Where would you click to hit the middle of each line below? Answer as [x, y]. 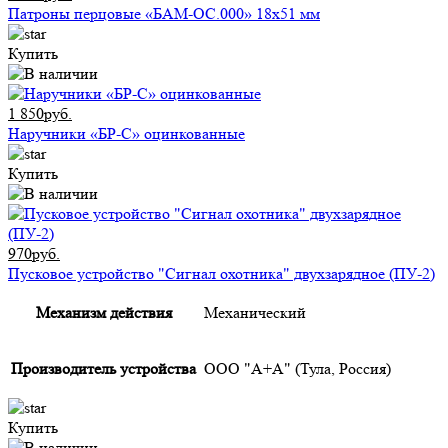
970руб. [34, 254]
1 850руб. [40, 114]
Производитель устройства [103, 369]
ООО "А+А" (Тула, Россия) [297, 369]
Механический [255, 313]
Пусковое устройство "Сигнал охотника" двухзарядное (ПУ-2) [221, 274]
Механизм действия [103, 313]
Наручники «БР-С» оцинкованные [126, 134]
